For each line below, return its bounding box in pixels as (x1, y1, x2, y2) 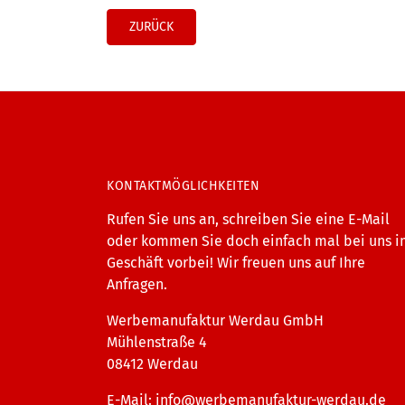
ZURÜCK (129, 19, 174, 35)
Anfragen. (107, 275, 167, 293)
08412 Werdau (107, 354, 198, 372)
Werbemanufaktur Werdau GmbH (107, 311, 324, 329)
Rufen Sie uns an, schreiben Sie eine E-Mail (107, 210, 390, 228)
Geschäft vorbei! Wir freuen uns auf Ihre (107, 253, 365, 271)
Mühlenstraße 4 (107, 333, 207, 351)
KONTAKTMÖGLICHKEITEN (107, 177, 259, 193)
